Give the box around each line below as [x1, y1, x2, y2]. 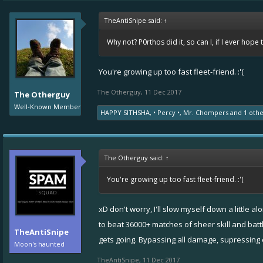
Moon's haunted [14, 240, 65, 248]
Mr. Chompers [183, 108, 228, 117]
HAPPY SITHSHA [100, 108, 150, 117]
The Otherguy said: [104, 153, 166, 162]
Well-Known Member [14, 102, 81, 111]
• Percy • [153, 108, 180, 117]
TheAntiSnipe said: [104, 16, 164, 25]
